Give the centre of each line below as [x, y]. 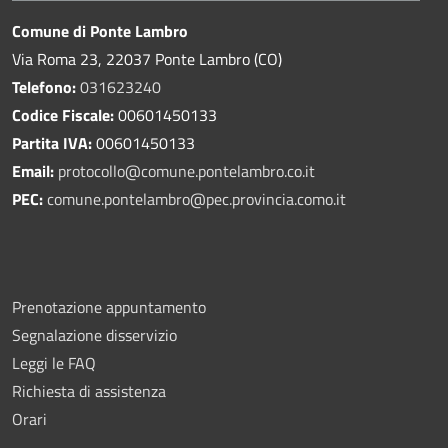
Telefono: [44, 87]
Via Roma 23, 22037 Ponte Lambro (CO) [147, 59]
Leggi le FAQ [54, 363]
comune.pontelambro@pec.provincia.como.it [196, 199]
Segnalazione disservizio [94, 335]
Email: [35, 171]
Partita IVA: [54, 143]
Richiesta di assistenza [89, 391]
